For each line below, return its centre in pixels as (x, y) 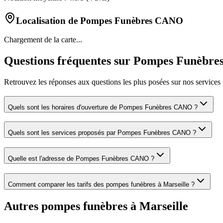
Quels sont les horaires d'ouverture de (63, 107)
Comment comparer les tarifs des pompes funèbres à (86, 184)
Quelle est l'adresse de (42, 159)
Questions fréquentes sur (69, 61)
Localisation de (48, 20)
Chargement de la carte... (43, 40)
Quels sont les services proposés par (63, 133)
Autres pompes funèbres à (72, 206)
